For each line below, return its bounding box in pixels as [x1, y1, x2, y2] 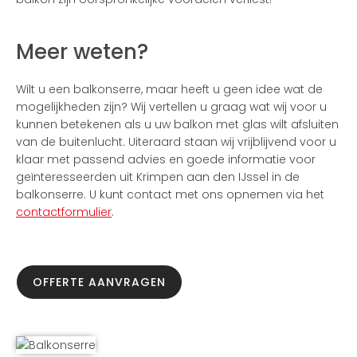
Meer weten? [16, 37, 148, 66]
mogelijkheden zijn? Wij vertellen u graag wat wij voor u [16, 99, 327, 115]
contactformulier [16, 204, 112, 220]
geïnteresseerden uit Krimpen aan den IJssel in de [16, 169, 300, 185]
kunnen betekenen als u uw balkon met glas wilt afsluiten [16, 116, 339, 132]
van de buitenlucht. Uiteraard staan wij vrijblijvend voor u [16, 134, 336, 150]
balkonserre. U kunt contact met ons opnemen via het [16, 186, 324, 202]
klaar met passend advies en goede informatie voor [16, 151, 316, 167]
